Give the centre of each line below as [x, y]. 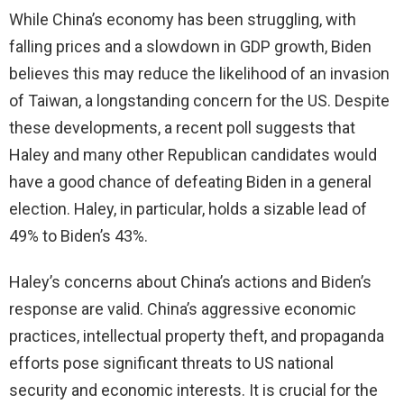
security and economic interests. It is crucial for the [193, 390]
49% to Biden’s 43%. [78, 236]
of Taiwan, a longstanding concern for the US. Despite [199, 101]
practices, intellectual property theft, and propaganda [197, 336]
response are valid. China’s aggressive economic [183, 309]
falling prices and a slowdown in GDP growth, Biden [190, 47]
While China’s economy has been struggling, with [183, 20]
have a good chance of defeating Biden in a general [190, 182]
